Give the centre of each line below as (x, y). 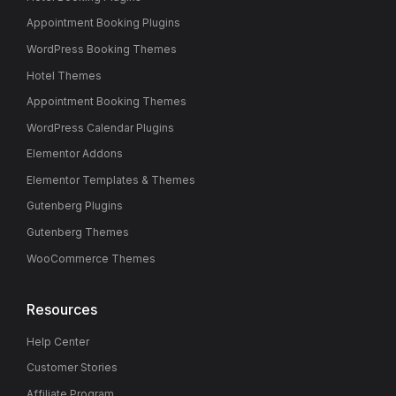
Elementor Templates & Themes (111, 179)
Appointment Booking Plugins (103, 23)
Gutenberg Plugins (75, 206)
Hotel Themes (64, 75)
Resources (62, 309)
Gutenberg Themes (78, 232)
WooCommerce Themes (91, 258)
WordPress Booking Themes (102, 49)
